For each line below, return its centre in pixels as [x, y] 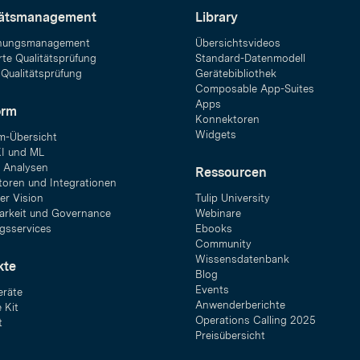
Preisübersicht [230, 335]
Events [212, 290]
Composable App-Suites [254, 89]
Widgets [215, 135]
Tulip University [232, 198]
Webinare [218, 213]
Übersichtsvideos [237, 43]
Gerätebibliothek [235, 74]
